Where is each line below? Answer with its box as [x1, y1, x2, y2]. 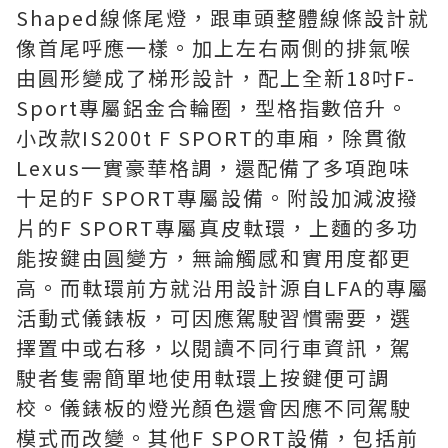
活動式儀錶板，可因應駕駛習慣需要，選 [16, 303, 412, 332]
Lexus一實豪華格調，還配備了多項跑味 [16, 153, 411, 182]
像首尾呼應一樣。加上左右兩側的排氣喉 [16, 33, 412, 62]
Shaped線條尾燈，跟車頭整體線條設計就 [16, 3, 430, 32]
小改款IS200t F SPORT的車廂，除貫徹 [16, 123, 408, 152]
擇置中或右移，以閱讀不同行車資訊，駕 [16, 333, 412, 362]
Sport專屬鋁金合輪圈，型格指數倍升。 [16, 93, 409, 122]
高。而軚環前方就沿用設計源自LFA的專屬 [16, 273, 430, 302]
